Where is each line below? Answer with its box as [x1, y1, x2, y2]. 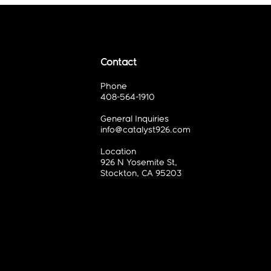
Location [100, 148, 136, 156]
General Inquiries [100, 115, 169, 123]
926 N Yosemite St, [100, 158, 177, 167]
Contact [100, 58, 137, 67]
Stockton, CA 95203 [100, 169, 181, 178]
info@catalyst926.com [100, 126, 191, 134]
